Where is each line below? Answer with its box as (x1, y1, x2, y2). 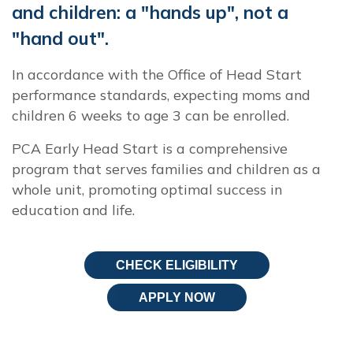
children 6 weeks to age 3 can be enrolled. (12, 106, 289, 124)
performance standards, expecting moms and (12, 85, 310, 103)
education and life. (12, 200, 135, 218)
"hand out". (12, 26, 109, 50)
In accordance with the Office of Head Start (12, 65, 302, 83)
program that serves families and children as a (12, 159, 321, 177)
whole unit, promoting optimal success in (12, 180, 282, 198)
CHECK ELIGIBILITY (115, 258, 238, 272)
